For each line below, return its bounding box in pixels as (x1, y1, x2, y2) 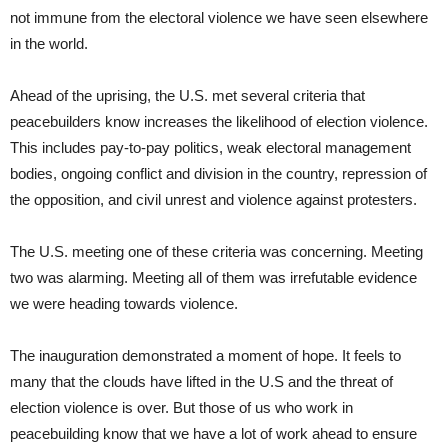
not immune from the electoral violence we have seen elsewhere (10, 8, 428, 26)
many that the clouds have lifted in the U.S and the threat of (10, 372, 393, 390)
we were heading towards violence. (10, 294, 238, 312)
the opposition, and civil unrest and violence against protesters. (10, 190, 417, 208)
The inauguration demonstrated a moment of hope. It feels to (10, 346, 401, 364)
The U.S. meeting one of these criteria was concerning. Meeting (10, 242, 423, 260)
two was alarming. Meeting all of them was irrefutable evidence (10, 268, 417, 286)
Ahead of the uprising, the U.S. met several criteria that (10, 86, 365, 104)
